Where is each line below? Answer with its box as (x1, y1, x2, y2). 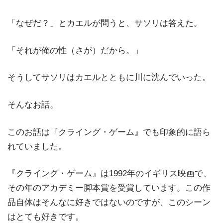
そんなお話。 (7, 100, 58, 110)
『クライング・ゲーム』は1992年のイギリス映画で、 (7, 169, 212, 179)
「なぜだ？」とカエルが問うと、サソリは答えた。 (7, 18, 202, 28)
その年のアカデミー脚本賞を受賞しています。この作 (7, 183, 211, 193)
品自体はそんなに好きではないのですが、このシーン (7, 198, 211, 208)
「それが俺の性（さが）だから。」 (7, 45, 143, 55)
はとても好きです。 (7, 212, 84, 222)
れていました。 (7, 141, 67, 151)
